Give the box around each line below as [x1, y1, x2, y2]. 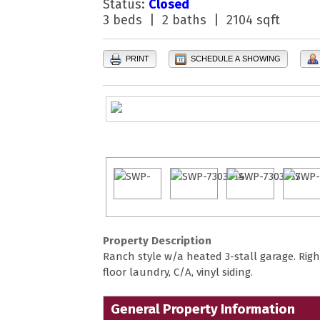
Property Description [103, 234, 211, 248]
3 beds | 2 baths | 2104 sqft [103, 11, 280, 28]
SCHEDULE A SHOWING [189, 54, 281, 64]
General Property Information [111, 301, 295, 318]
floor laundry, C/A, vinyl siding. [103, 266, 253, 279]
